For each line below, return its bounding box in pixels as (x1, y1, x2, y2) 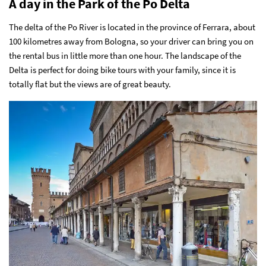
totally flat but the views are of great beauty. (9, 78, 171, 90)
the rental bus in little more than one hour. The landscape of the (9, 49, 241, 61)
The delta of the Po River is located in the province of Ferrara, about (9, 21, 255, 33)
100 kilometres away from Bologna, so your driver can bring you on (9, 35, 254, 47)
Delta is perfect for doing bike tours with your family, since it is (9, 64, 236, 75)
